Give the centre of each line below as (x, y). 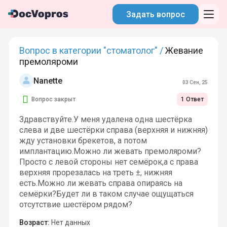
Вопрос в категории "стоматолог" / (92, 50)
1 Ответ (193, 99)
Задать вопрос (155, 14)
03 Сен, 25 (195, 82)
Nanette (48, 81)
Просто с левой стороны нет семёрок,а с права (108, 162)
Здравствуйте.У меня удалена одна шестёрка (105, 119)
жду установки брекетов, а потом (83, 140)
